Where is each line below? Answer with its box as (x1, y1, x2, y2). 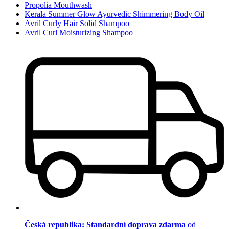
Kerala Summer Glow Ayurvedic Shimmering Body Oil (25, 10, 204, 19)
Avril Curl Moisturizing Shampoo (25, 28, 133, 37)
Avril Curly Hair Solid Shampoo (25, 19, 129, 28)
